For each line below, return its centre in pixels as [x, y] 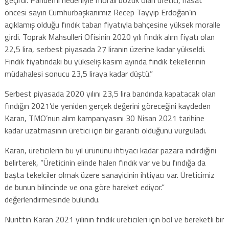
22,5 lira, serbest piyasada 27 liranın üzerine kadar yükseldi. [105, 49]
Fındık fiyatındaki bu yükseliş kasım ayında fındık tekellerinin [105, 61]
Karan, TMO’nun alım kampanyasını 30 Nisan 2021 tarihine [104, 118]
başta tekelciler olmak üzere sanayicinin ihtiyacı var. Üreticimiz [109, 175]
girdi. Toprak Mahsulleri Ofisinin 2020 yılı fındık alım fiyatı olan [109, 37]
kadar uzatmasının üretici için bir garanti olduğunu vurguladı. [105, 130]
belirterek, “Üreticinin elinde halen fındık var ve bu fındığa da [105, 162]
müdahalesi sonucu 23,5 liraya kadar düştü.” [78, 73]
